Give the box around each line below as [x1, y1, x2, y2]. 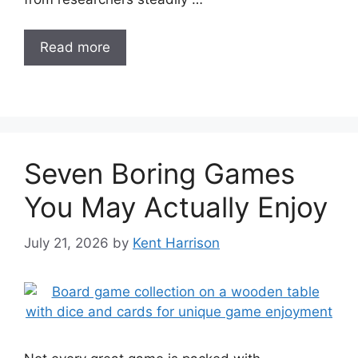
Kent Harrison [133, 234, 220, 251]
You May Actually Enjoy [24, 190, 328, 224]
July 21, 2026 [24, 234, 109, 251]
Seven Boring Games [24, 157, 295, 190]
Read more [40, 39, 110, 55]
